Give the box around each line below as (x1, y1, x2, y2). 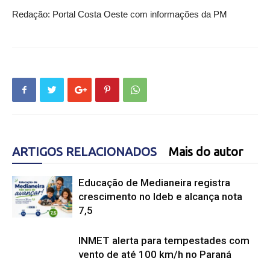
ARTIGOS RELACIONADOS (12, 145, 157, 159)
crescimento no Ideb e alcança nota (78, 190, 242, 202)
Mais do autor (169, 145, 243, 159)
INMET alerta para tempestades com (78, 234, 250, 246)
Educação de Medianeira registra (78, 177, 230, 189)
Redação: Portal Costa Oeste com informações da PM (12, 9, 227, 19)
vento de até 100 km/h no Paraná (78, 248, 231, 260)
